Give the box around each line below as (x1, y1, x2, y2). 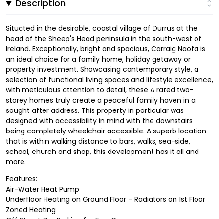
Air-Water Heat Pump (6, 184, 79, 195)
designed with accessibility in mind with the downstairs (6, 116, 193, 126)
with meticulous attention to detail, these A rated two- (6, 85, 194, 95)
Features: (6, 174, 37, 184)
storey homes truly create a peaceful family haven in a (6, 95, 196, 106)
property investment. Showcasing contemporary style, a (6, 65, 198, 75)
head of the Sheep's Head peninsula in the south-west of (6, 34, 201, 44)
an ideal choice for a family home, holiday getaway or (6, 54, 191, 65)
